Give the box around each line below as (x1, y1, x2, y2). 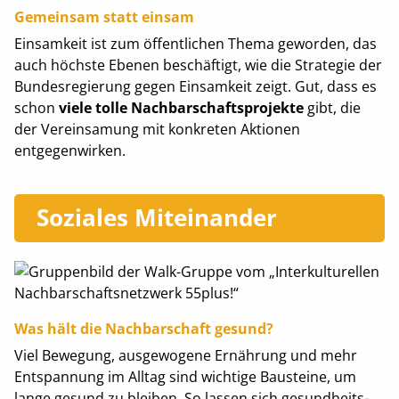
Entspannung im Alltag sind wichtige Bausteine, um (13, 367, 356, 387)
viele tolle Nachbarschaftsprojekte (58, 97, 304, 118)
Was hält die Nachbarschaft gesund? (13, 319, 273, 338)
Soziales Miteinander (36, 201, 277, 233)
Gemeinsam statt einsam (13, 6, 194, 27)
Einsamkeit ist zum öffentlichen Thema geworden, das (13, 33, 377, 53)
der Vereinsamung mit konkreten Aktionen (13, 118, 300, 139)
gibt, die (303, 97, 361, 118)
